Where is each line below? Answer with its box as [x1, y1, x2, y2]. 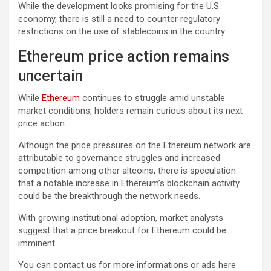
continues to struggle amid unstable [80, 93, 225, 104]
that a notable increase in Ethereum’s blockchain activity [18, 178, 240, 189]
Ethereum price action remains [18, 48, 229, 66]
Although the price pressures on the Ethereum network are [18, 140, 251, 151]
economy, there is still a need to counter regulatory [18, 13, 220, 25]
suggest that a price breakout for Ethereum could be [18, 225, 226, 237]
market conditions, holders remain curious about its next [18, 105, 243, 117]
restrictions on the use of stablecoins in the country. [18, 26, 226, 38]
